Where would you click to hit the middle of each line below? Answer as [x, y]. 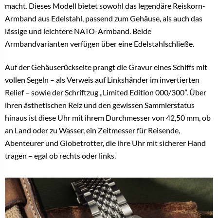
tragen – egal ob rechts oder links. [60, 155]
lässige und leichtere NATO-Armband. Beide [78, 31]
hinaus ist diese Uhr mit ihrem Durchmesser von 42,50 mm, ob [108, 117]
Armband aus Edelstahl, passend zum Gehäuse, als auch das [104, 18]
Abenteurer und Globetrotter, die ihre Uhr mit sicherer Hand [105, 143]
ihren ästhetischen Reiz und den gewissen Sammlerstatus [100, 105]
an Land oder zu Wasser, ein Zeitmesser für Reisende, [92, 130]
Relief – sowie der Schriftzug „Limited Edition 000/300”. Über [106, 92]
